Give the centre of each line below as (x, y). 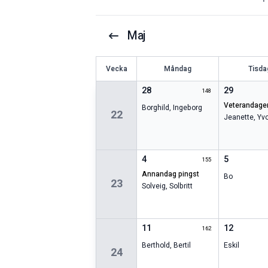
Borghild (156, 108)
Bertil (182, 246)
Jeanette (238, 118)
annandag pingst (173, 174)
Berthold (156, 246)
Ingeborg (188, 108)
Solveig (154, 186)
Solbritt (181, 186)
